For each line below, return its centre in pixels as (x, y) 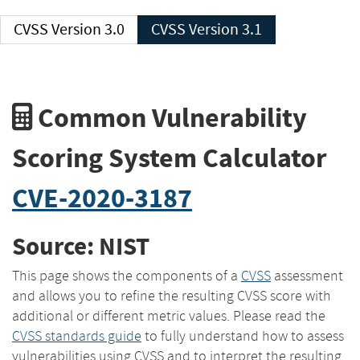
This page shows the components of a (127, 275)
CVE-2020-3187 (102, 198)
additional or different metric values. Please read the (169, 315)
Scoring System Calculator (170, 157)
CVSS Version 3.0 (88, 29)
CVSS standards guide (77, 335)
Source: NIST (81, 247)
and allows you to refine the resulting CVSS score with (172, 295)
